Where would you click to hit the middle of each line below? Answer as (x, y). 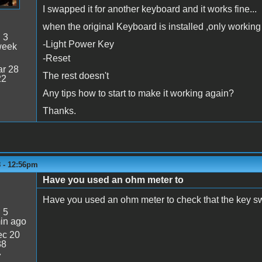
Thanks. (59, 111)
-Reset (56, 58)
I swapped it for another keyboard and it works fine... (149, 9)
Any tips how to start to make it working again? (138, 93)
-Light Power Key (78, 44)
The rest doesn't (75, 75)
